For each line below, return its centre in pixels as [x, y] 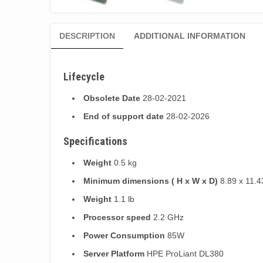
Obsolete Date [112, 98]
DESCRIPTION [87, 36]
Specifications [95, 141]
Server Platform [114, 253]
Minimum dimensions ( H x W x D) [151, 181]
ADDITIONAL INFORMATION [190, 36]
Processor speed [117, 217]
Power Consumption [124, 235]
